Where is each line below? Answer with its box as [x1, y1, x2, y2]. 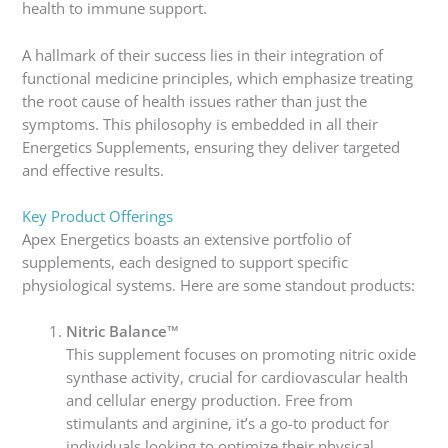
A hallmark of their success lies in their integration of [22, 44, 384, 65]
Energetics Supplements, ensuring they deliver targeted [22, 136, 401, 157]
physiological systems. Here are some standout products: [22, 274, 416, 295]
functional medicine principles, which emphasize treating [22, 67, 414, 88]
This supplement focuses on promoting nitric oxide [66, 344, 417, 365]
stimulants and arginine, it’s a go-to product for [66, 413, 390, 434]
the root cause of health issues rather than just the [22, 90, 368, 111]
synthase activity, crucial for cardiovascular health [66, 367, 409, 388]
